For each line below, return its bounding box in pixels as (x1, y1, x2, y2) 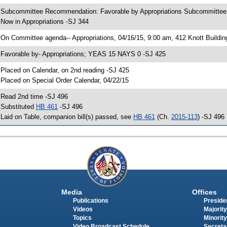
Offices (192, 187, 217, 196)
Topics (72, 214, 92, 221)
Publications (72, 197, 108, 204)
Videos (72, 206, 93, 212)
